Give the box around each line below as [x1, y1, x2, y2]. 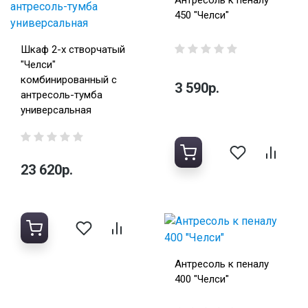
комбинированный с [21, 74, 117, 87]
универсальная [21, 104, 91, 117]
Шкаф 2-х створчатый [21, 43, 125, 56]
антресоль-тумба [21, 89, 102, 102]
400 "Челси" [175, 273, 229, 286]
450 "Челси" [175, 9, 229, 22]
